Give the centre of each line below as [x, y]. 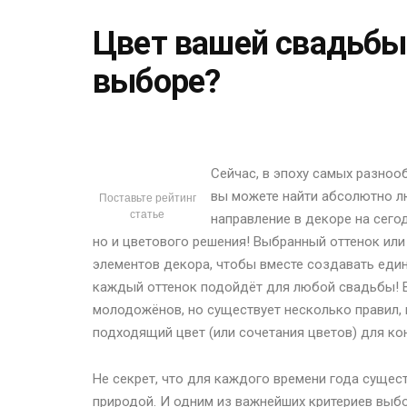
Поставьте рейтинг [147, 199]
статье [147, 215]
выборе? [157, 82]
